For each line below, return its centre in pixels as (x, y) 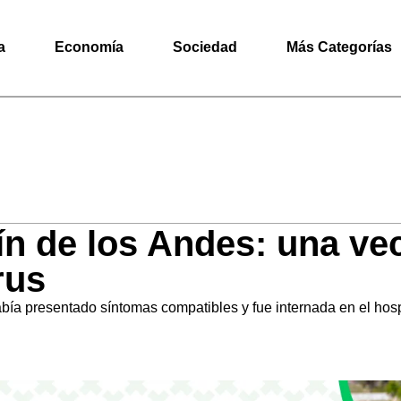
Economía (89, 47)
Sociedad (205, 47)
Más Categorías (339, 47)
